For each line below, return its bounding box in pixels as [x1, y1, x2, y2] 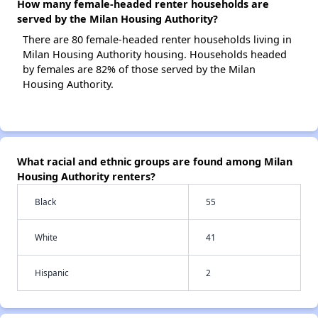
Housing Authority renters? [17, 170, 155, 183]
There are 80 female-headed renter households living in [23, 33, 292, 46]
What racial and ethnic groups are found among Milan [17, 155, 292, 168]
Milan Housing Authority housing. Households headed [23, 48, 287, 61]
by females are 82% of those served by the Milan [23, 62, 256, 76]
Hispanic [35, 267, 69, 278]
